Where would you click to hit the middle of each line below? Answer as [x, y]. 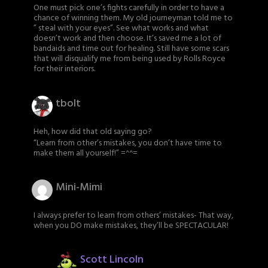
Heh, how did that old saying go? [93, 132]
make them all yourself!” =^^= [86, 153]
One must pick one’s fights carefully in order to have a [129, 8]
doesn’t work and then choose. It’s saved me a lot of [127, 39]
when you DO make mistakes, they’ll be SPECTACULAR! [131, 226]
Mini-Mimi [79, 188]
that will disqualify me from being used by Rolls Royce [130, 59]
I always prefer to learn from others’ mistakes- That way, [133, 216]
